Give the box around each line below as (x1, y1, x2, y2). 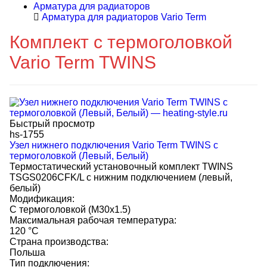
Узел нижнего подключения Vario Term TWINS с (10, 140, 218, 150)
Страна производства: (10, 237, 108, 247)
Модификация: (10, 194, 74, 204)
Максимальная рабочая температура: (10, 215, 176, 225)
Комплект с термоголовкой (10, 32, 232, 52)
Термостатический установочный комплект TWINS (10, 162, 233, 172)
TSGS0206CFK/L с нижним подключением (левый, (10, 172, 232, 182)
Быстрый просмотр (10, 119, 95, 129)
